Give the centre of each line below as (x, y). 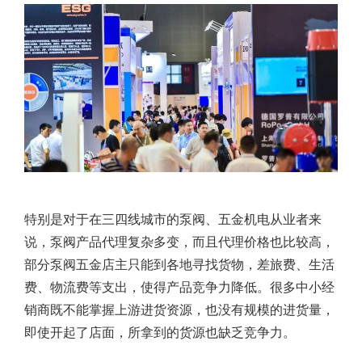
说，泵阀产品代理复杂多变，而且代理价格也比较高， (179, 241)
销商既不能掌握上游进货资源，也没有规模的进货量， (179, 309)
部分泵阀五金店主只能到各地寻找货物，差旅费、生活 (179, 264)
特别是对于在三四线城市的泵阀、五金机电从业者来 (173, 219)
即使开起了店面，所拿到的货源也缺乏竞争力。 (160, 332)
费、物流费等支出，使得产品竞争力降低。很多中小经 (179, 286)
